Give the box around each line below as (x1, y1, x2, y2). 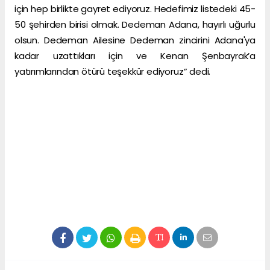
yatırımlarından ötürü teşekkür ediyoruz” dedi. (14, 65, 213, 78)
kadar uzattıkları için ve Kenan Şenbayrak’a (14, 49, 256, 63)
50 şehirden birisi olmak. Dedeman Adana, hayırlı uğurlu (14, 18, 256, 31)
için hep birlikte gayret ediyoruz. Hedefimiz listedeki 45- (14, 2, 256, 16)
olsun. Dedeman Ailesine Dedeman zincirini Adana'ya (14, 34, 256, 47)
